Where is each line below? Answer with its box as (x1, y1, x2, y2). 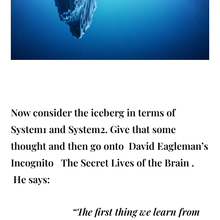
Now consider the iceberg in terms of (11, 106, 176, 119)
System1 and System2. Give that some (11, 122, 176, 136)
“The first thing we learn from (72, 205, 200, 219)
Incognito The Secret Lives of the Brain (11, 156, 192, 169)
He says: (11, 172, 51, 186)
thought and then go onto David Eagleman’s (11, 139, 209, 153)
